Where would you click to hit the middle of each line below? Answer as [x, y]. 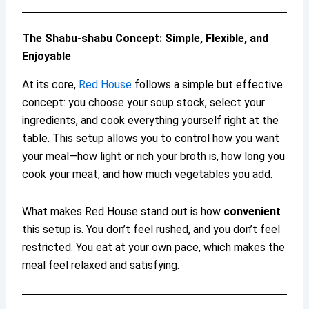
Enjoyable [47, 57]
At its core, [51, 85]
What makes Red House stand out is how [123, 212]
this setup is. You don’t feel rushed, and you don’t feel [151, 230]
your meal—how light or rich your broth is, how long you [154, 157]
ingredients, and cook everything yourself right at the [151, 121]
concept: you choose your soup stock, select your [144, 103]
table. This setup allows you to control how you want [151, 139]
